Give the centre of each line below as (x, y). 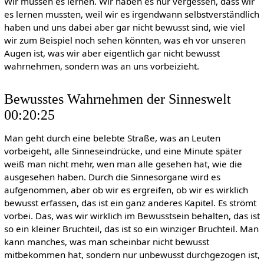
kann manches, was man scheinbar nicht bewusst (106, 242)
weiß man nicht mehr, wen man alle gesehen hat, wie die (123, 164)
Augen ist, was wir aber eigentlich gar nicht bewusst (112, 53)
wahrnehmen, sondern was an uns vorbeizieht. (101, 66)
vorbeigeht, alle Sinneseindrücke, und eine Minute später (123, 151)
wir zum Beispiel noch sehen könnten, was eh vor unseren (125, 40)
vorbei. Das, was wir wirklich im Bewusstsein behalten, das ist (132, 216)
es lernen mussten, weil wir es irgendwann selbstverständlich (131, 14)
